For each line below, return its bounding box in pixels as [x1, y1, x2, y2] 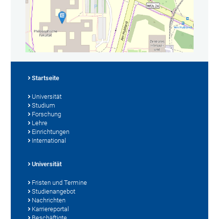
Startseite [32, 74, 60, 82]
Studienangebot [32, 187, 76, 195]
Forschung [32, 110, 62, 118]
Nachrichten [32, 196, 66, 204]
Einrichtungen [32, 128, 70, 135]
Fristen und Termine [32, 178, 88, 186]
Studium [32, 101, 56, 109]
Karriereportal [32, 205, 69, 213]
